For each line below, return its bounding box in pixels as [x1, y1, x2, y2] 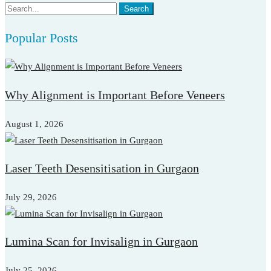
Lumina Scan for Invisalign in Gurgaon [5, 235, 198, 249]
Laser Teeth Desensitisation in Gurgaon [5, 162, 199, 175]
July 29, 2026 [5, 192, 57, 202]
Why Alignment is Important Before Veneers [5, 88, 225, 102]
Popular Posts [5, 30, 78, 45]
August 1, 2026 [5, 119, 64, 129]
